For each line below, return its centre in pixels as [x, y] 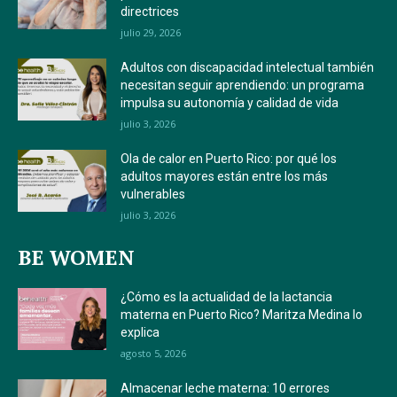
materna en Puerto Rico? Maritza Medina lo [241, 315]
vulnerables [153, 195]
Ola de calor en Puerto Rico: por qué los [229, 159]
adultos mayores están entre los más [224, 177]
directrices [150, 12]
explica [140, 333]
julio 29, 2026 [151, 33]
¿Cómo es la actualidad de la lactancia [226, 297]
